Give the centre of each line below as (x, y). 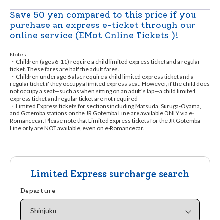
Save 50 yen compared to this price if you (103, 15)
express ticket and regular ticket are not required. (74, 99)
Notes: (19, 55)
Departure (38, 191)
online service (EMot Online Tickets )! (94, 36)
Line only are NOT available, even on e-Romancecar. (77, 128)
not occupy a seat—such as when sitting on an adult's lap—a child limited (103, 91)
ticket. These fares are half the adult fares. (65, 69)
